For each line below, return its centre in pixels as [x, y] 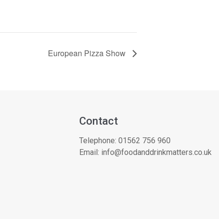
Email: [90, 152]
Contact [99, 121]
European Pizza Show [88, 53]
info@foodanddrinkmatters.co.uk [156, 152]
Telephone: [99, 140]
